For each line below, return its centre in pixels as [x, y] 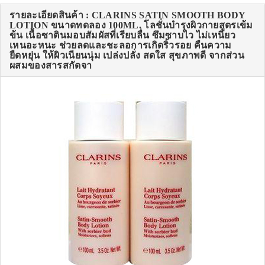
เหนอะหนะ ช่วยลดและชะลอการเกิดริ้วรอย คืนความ [121, 46]
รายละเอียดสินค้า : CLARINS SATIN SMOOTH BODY [127, 15]
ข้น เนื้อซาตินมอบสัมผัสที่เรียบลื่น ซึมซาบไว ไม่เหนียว [122, 35]
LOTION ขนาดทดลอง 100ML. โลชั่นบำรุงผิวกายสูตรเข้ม [131, 25]
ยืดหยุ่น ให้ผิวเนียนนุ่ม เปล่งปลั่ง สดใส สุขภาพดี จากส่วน [127, 56]
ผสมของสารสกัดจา [51, 66]
